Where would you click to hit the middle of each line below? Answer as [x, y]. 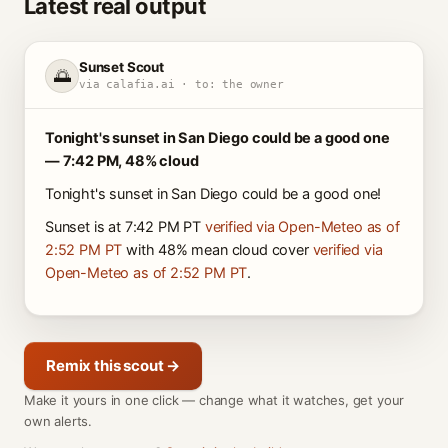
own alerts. [58, 421]
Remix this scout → [113, 365]
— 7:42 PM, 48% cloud [122, 161]
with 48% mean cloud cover [217, 250]
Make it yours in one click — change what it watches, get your [214, 400]
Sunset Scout [121, 67]
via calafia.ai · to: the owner [181, 84]
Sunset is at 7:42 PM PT [125, 227]
